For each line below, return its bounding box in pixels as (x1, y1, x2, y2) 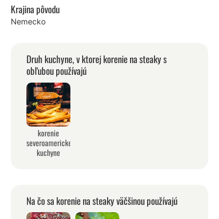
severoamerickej (26, 136, 74, 149)
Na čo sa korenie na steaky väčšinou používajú (26, 193, 178, 208)
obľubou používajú (26, 64, 87, 78)
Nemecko (11, 17, 46, 27)
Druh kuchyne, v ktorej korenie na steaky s (26, 52, 167, 66)
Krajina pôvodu (11, 1, 60, 16)
